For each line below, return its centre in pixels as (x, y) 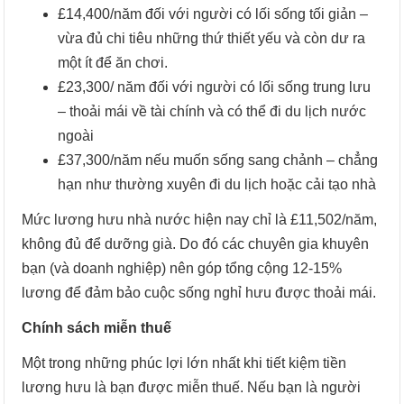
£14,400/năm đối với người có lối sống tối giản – (213, 14)
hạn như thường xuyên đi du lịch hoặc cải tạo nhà (217, 184)
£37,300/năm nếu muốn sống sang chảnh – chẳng (218, 160)
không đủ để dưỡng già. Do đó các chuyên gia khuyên (196, 243)
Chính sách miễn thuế (97, 327)
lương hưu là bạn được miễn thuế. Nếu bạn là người (192, 387)
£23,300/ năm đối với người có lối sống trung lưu (215, 87)
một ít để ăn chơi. (113, 62)
